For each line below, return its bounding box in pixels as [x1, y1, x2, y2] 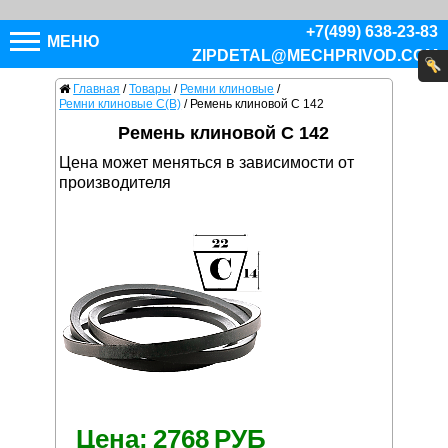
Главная [73, 82, 121, 97]
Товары [129, 82, 172, 97]
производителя [59, 174, 172, 192]
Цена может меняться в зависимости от [59, 154, 355, 172]
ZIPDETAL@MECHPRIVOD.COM [192, 47, 438, 64]
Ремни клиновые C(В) [59, 97, 182, 112]
